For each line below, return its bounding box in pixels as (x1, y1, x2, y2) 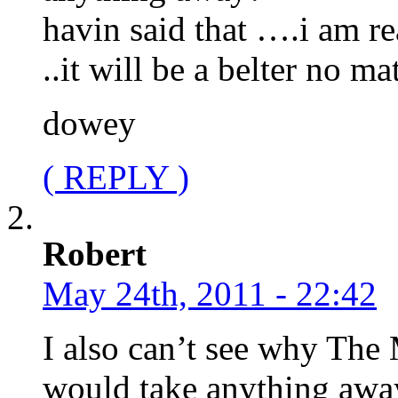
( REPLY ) (43, 157, 189, 196)
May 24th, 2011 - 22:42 (43, 274, 377, 313)
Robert (43, 234, 147, 273)
